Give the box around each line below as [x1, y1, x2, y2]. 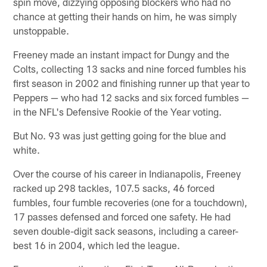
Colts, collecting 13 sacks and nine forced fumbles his [13, 63, 247, 75]
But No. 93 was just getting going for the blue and [13, 129, 226, 142]
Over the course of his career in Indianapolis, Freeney [13, 167, 241, 180]
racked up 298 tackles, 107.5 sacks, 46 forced [13, 182, 215, 194]
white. [13, 144, 41, 156]
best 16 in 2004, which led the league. [13, 239, 181, 252]
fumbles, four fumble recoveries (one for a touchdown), [13, 196, 248, 209]
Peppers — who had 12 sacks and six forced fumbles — [13, 91, 250, 104]
